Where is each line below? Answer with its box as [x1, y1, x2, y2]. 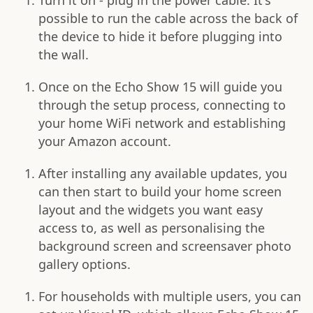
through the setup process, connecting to [38, 96, 286, 114]
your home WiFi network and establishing [38, 115, 286, 132]
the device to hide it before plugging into [38, 28, 282, 45]
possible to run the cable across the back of [38, 10, 298, 27]
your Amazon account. [38, 133, 171, 150]
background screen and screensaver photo [38, 238, 291, 255]
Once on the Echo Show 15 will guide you [38, 78, 282, 96]
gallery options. [38, 256, 131, 273]
